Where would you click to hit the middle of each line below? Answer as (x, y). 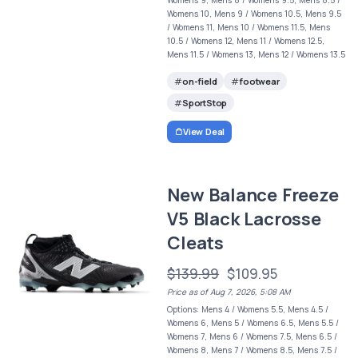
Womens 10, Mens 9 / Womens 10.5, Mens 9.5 (255, 13)
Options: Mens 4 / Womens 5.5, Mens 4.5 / (248, 310)
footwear (259, 81)
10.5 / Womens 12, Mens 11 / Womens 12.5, (246, 40)
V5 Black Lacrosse (244, 219)
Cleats (195, 243)
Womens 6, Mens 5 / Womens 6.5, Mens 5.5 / (253, 323)
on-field (199, 81)
